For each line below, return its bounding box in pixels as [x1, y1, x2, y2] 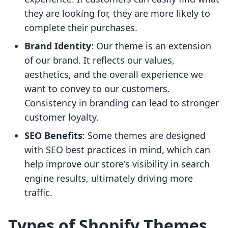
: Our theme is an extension [91, 40, 211, 52]
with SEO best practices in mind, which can [24, 144, 210, 156]
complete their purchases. [24, 21, 137, 34]
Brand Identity [24, 40, 91, 52]
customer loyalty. [24, 111, 99, 124]
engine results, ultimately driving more [24, 172, 193, 185]
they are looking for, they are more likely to [24, 7, 210, 20]
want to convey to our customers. [24, 82, 170, 95]
